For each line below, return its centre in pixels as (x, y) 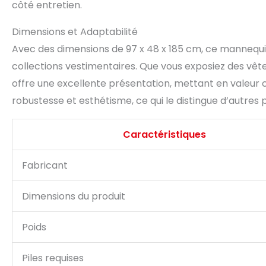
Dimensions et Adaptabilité (75, 32)
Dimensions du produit (74, 196)
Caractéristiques (164, 134)
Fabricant (45, 165)
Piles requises (53, 258)
